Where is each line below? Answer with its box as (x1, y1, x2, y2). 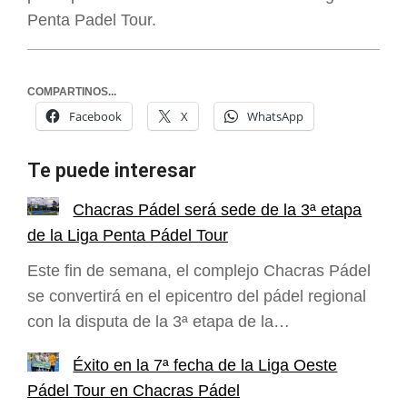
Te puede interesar (27, 158, 196, 182)
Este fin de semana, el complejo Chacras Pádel (27, 262, 371, 281)
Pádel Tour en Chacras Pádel (27, 382, 240, 401)
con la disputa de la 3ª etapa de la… (27, 313, 290, 332)
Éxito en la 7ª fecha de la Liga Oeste (73, 356, 338, 375)
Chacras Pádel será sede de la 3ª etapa (73, 200, 362, 219)
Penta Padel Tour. (27, 11, 156, 30)
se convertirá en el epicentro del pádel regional (27, 287, 366, 306)
